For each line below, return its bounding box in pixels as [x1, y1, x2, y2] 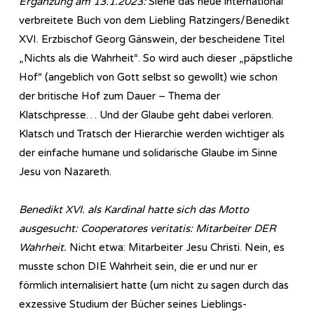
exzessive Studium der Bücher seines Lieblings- [19, 297, 247, 310]
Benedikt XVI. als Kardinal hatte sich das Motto [19, 203, 249, 216]
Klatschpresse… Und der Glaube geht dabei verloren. [19, 108, 273, 121]
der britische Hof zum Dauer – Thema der [19, 89, 220, 102]
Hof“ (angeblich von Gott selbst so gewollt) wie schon [19, 70, 278, 83]
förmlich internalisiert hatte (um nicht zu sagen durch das [19, 278, 289, 292]
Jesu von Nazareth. [19, 165, 111, 178]
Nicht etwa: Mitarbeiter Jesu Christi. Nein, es [67, 240, 285, 254]
